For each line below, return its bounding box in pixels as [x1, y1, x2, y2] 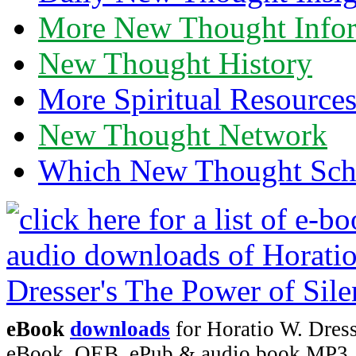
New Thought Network [38, 118, 327, 153]
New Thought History [38, 46, 312, 81]
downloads [70, 317, 170, 342]
